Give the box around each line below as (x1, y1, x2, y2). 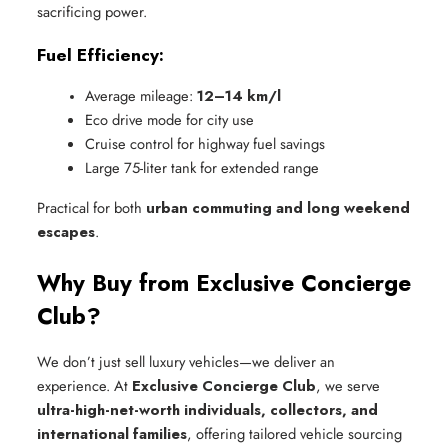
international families (37, 423, 187, 445)
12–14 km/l (197, 85, 281, 107)
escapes (37, 221, 95, 243)
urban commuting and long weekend (146, 197, 410, 219)
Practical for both (37, 197, 146, 219)
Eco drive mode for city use (85, 109, 254, 131)
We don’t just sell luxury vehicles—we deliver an (37, 351, 335, 373)
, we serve (316, 375, 380, 397)
